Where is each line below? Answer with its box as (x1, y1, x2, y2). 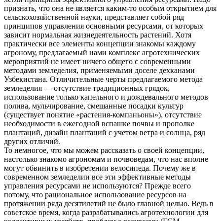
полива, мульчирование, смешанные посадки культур (4, 101, 184, 110)
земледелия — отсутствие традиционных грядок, (4, 83, 170, 92)
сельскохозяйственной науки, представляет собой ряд (4, 12, 184, 21)
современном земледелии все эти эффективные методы (4, 172, 191, 181)
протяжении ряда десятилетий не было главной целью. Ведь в (4, 199, 214, 208)
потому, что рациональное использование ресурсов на (4, 190, 186, 199)
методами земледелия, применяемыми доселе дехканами (4, 66, 195, 74)
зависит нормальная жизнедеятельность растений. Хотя (4, 30, 191, 39)
